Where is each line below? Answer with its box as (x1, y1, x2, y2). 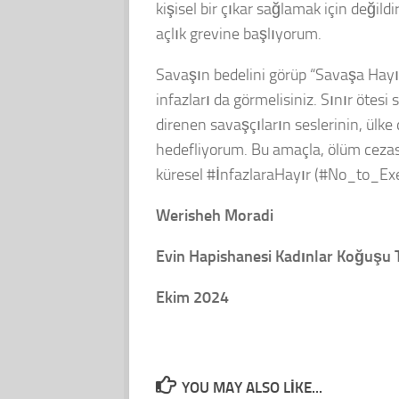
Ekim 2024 (155, 288, 229, 308)
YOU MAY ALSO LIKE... (181, 379, 322, 397)
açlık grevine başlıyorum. (155, 24, 322, 45)
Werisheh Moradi (155, 206, 273, 226)
